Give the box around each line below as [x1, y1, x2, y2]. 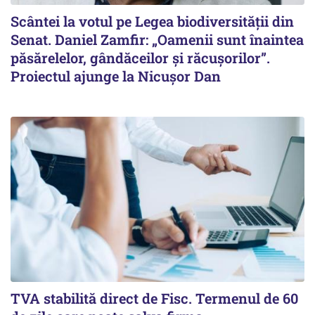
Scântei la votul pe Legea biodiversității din [11, 11, 294, 30]
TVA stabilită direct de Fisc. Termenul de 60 [11, 289, 298, 307]
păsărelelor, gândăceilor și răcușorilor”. [11, 48, 270, 67]
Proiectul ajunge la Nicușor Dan [11, 66, 221, 85]
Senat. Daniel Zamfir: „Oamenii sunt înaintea [11, 30, 304, 49]
